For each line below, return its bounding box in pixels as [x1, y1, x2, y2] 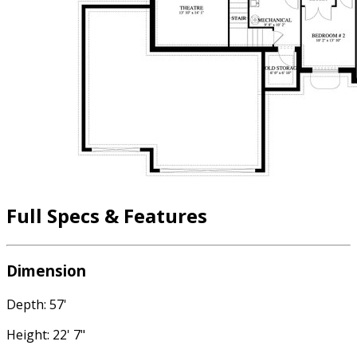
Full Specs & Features [6, 202, 207, 229]
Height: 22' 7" [6, 326, 85, 344]
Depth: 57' [6, 296, 67, 314]
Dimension [6, 261, 86, 281]
